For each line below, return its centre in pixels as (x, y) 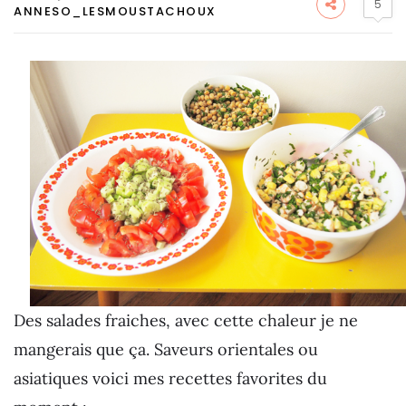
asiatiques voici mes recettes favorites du (170, 378)
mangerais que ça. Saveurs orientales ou (166, 349)
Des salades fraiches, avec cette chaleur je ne (186, 320)
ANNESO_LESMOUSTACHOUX (115, 11)
